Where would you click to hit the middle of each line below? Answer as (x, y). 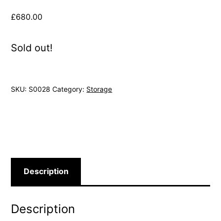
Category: (70, 89)
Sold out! (32, 48)
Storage (99, 89)
